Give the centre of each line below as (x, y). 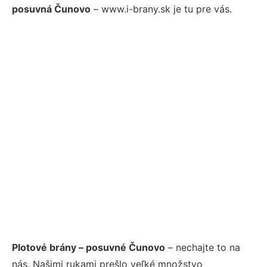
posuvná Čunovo (51, 9)
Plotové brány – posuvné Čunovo (89, 247)
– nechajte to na (203, 247)
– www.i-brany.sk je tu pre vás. (161, 9)
